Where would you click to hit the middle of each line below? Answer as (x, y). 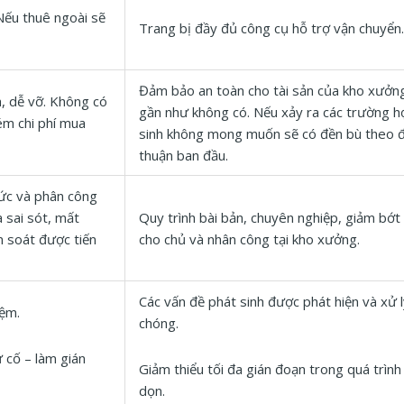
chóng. (159, 323)
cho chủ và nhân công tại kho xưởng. (249, 239)
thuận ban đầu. (184, 156)
